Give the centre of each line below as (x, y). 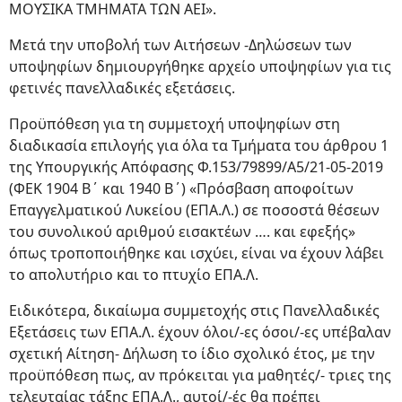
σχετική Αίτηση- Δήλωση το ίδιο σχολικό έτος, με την (192, 354)
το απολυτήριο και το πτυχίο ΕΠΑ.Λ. (134, 275)
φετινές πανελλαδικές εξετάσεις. (122, 88)
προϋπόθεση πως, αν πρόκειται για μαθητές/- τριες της (200, 376)
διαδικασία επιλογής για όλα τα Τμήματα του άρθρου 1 (199, 146)
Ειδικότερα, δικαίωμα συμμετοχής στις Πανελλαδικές (194, 311)
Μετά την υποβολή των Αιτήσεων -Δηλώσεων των (180, 45)
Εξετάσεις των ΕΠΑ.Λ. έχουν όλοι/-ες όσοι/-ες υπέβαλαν (200, 332)
